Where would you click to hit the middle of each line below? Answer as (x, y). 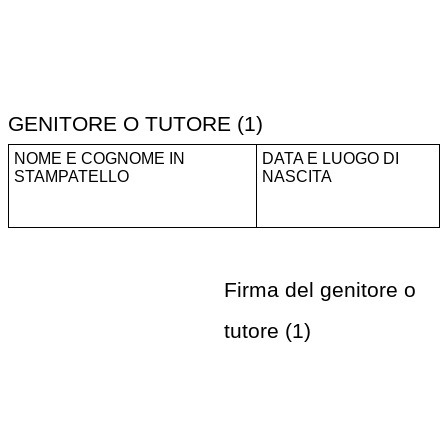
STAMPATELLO (71, 177)
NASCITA (297, 177)
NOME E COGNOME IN (99, 159)
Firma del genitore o (320, 290)
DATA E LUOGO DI (330, 159)
